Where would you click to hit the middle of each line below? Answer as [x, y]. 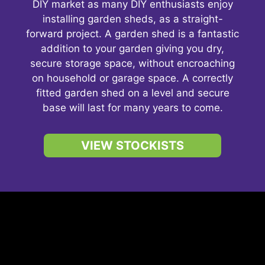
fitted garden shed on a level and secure [132, 93]
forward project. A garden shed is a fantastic [132, 34]
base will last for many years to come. [132, 108]
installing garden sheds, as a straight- [132, 19]
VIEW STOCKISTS [132, 146]
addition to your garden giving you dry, [132, 49]
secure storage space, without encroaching [132, 63]
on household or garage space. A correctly [132, 78]
